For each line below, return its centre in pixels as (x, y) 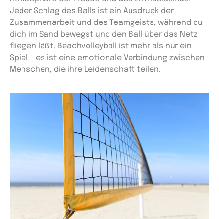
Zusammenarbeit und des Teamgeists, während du (106, 23)
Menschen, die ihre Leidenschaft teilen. (85, 70)
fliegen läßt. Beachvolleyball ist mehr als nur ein (101, 46)
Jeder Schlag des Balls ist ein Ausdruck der (92, 11)
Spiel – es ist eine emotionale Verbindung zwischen (107, 58)
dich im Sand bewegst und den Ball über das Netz (104, 35)
